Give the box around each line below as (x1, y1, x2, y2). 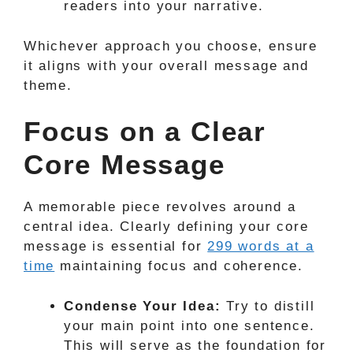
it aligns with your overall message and (24, 58, 309, 73)
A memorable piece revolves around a (24, 199, 296, 214)
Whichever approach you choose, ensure (24, 38, 318, 54)
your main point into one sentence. (64, 318, 315, 333)
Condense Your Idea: (64, 298, 221, 314)
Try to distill (221, 298, 315, 314)
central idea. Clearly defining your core (24, 219, 309, 234)
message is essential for (24, 239, 208, 254)
